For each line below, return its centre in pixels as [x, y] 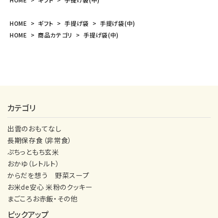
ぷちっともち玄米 [33, 152]
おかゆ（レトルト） [34, 163]
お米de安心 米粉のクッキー [50, 187]
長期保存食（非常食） [40, 140]
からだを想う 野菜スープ [48, 175]
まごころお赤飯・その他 [43, 198]
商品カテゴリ [55, 35]
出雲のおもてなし [35, 128]
